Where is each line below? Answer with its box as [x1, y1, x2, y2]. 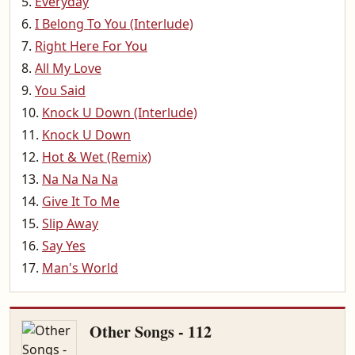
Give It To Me [42, 193, 120, 210]
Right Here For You [35, 37, 147, 55]
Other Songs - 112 [90, 320, 212, 343]
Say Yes [42, 237, 86, 254]
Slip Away [42, 215, 98, 232]
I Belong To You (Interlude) [35, 15, 193, 32]
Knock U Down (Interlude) [42, 104, 197, 121]
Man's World [42, 259, 118, 277]
